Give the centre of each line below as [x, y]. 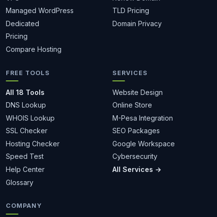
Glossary [20, 182]
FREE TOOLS [28, 73]
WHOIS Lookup [30, 118]
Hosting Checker [33, 143]
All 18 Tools [25, 92]
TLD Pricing [131, 11]
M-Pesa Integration [143, 118]
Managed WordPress [40, 11]
